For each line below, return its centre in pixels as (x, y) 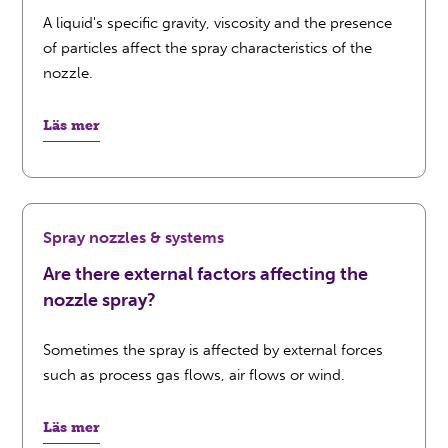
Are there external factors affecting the (206, 274)
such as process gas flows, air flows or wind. (194, 375)
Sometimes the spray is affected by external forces (213, 350)
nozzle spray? (100, 300)
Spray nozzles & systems (134, 237)
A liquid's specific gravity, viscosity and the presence (218, 23)
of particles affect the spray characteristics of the (208, 48)
